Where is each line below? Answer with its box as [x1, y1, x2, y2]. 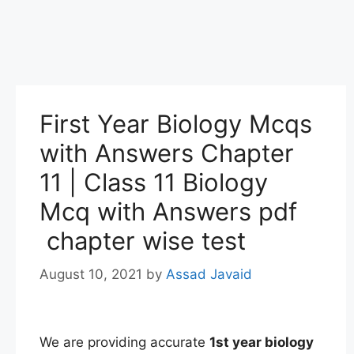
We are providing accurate [40, 333, 209, 350]
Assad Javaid [166, 265, 252, 282]
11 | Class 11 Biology [40, 168, 268, 197]
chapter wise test [40, 226, 246, 255]
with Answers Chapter [40, 138, 294, 168]
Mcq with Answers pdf [40, 197, 297, 226]
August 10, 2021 [40, 265, 142, 282]
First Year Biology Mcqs [40, 109, 312, 138]
